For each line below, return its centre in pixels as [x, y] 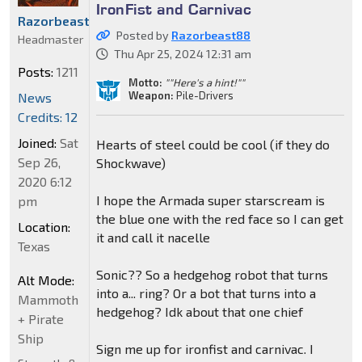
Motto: [145, 83]
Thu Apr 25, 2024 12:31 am [182, 54]
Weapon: [151, 96]
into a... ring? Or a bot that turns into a [206, 293]
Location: [44, 227]
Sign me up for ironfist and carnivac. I [204, 349]
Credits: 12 [48, 117]
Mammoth [48, 300]
